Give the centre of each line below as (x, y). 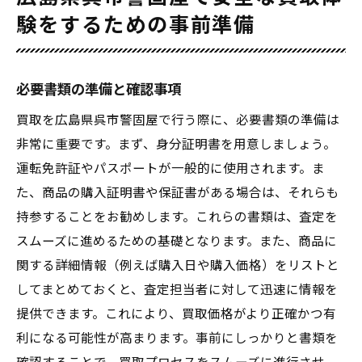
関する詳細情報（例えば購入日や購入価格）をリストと (178, 266)
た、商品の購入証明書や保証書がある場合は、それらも (178, 193)
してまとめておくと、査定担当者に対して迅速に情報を (177, 290)
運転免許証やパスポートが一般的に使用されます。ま (170, 169)
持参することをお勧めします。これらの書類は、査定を (177, 217)
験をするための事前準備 (136, 25)
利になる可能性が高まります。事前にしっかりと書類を (177, 339)
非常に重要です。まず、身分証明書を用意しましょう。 (176, 145)
